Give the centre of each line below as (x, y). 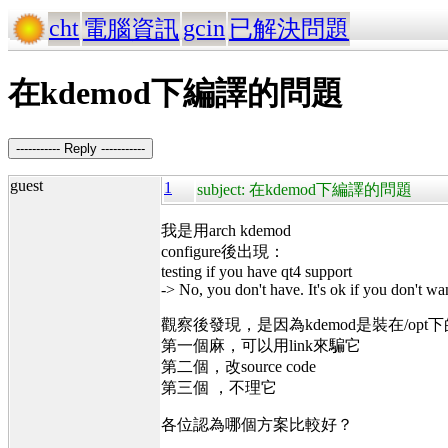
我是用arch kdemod (226, 230)
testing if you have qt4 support (256, 271)
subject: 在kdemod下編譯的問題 (304, 189)
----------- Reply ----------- (80, 148)
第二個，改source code (238, 366)
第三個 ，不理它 (219, 387)
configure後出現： (223, 251)
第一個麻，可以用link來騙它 (261, 345)
